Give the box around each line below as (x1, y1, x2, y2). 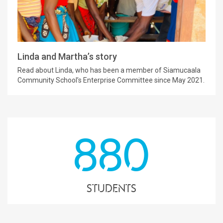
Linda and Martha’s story (17, 51, 117, 62)
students (87, 182, 136, 195)
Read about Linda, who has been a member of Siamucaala (17, 66, 201, 75)
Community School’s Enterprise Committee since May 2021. (17, 76, 205, 85)
